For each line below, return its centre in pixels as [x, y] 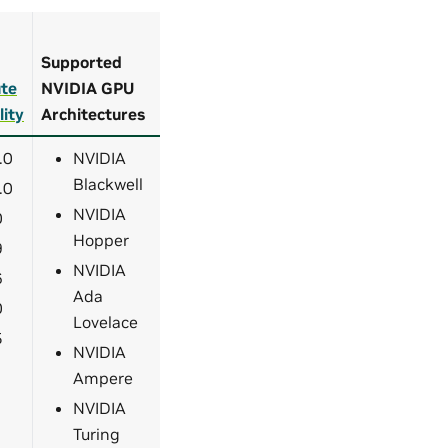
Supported [81, 62]
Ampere [103, 378]
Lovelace [105, 322]
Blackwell [108, 184]
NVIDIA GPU [87, 88]
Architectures [93, 114]
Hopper [101, 240]
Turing [96, 434]
